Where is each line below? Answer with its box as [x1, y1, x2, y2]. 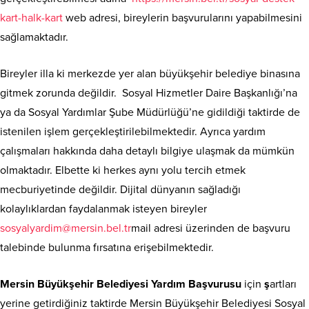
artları [270, 277, 297, 292]
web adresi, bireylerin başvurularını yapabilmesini [66, 11, 302, 26]
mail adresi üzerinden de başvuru [131, 221, 290, 236]
